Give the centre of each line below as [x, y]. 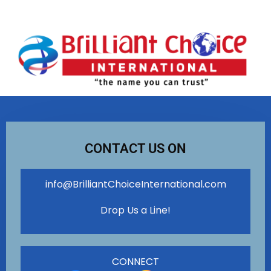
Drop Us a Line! [135, 210]
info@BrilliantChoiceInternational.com [135, 184]
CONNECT [135, 261]
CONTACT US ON [135, 148]
